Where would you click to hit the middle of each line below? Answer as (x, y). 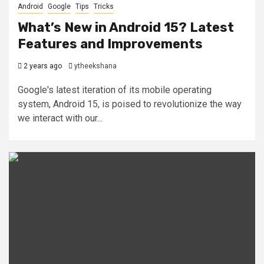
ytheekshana (95, 66)
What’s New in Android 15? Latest (126, 27)
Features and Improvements (110, 44)
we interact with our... (60, 118)
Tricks (104, 6)
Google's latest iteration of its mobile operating (115, 90)
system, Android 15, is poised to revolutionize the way (130, 104)
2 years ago (42, 66)
